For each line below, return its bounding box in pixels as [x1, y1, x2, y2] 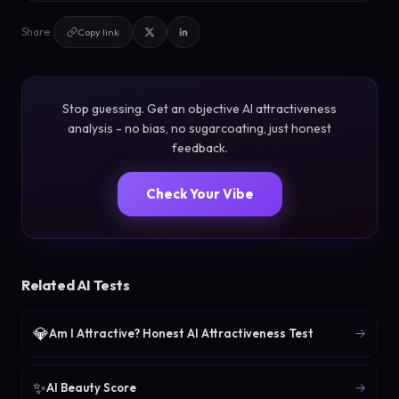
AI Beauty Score [46, 379, 136, 395]
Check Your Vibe [145, 184, 254, 202]
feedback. [171, 139, 228, 156]
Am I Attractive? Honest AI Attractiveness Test [49, 325, 313, 340]
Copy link [77, 25, 119, 38]
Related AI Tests [21, 275, 130, 294]
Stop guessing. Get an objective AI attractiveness [62, 100, 337, 117]
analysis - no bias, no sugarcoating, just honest [68, 119, 331, 136]
